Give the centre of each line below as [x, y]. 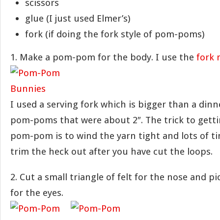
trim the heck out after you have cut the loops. [111, 151]
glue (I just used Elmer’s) [78, 18]
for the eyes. [37, 193]
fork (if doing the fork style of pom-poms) [115, 34]
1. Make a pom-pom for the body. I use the [103, 57]
